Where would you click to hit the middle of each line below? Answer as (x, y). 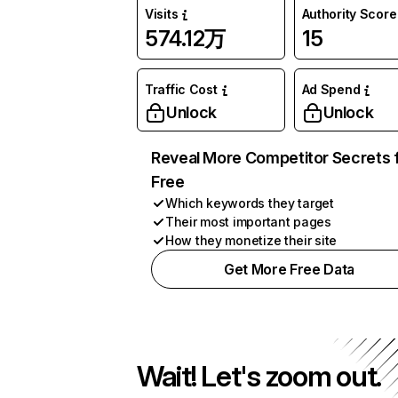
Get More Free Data (289, 269)
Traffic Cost (181, 89)
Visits (162, 14)
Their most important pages (248, 222)
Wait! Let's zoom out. (259, 376)
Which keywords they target (250, 203)
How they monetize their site (251, 240)
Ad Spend (331, 89)
